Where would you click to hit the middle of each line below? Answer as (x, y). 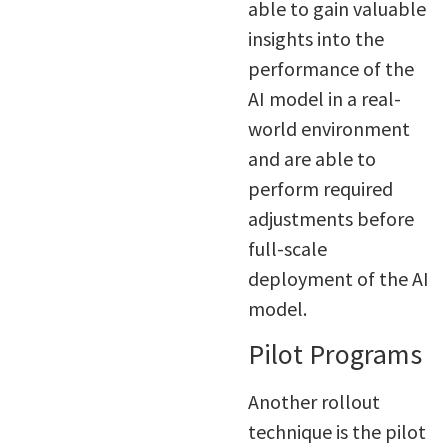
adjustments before (330, 218)
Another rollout (313, 402)
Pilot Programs (334, 354)
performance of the (330, 68)
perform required (320, 188)
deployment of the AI (338, 278)
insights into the (315, 38)
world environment (328, 128)
